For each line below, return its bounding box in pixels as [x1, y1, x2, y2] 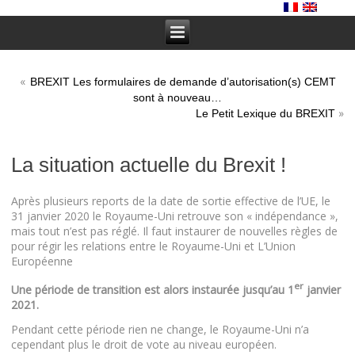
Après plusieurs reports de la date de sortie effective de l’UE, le [11, 193, 331, 208]
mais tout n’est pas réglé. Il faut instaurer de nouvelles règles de [11, 223, 338, 239]
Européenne [11, 254, 74, 269]
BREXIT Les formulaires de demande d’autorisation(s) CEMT [29, 75, 336, 88]
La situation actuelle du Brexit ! [11, 153, 287, 177]
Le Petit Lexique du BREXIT [195, 107, 335, 120]
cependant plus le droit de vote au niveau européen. [11, 336, 277, 352]
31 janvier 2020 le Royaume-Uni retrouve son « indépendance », [11, 208, 339, 223]
